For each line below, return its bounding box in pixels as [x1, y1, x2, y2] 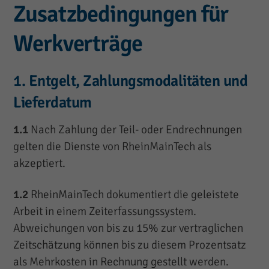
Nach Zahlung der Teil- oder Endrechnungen [31, 122, 243, 137]
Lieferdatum [13, 92, 92, 112]
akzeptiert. [13, 156, 66, 171]
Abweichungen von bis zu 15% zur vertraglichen [13, 221, 244, 236]
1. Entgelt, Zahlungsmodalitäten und [13, 71, 248, 91]
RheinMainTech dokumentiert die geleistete [28, 187, 240, 202]
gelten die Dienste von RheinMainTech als [13, 139, 212, 154]
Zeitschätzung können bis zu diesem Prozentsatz [13, 238, 247, 253]
